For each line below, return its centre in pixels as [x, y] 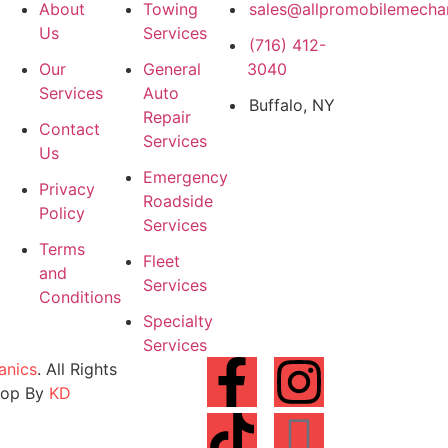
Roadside [177, 201]
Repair [166, 117]
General [171, 69]
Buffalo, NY [291, 105]
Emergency [185, 177]
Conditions [79, 297]
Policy [61, 213]
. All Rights [77, 369]
